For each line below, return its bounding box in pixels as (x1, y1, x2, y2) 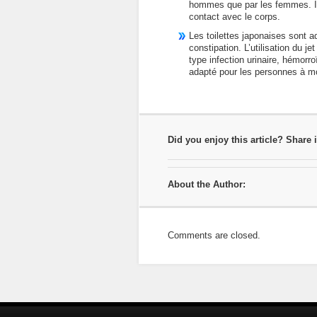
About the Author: (168, 179, 246, 190)
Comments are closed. (168, 230, 260, 241)
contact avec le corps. (189, 11, 280, 22)
